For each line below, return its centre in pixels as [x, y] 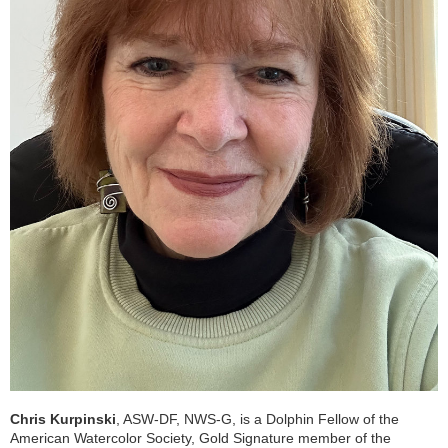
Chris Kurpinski [63, 418]
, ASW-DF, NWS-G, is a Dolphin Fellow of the [257, 418]
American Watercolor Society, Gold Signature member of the [200, 437]
